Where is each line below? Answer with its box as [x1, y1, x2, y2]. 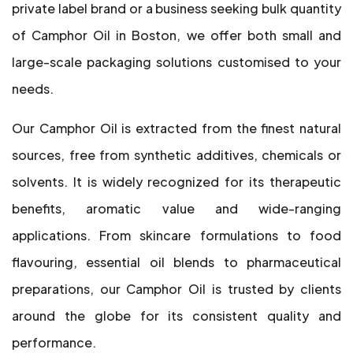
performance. [12, 334, 96, 351]
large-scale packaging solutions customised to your [12, 54, 341, 70]
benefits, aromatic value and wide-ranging [12, 200, 341, 217]
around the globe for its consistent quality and [12, 307, 341, 324]
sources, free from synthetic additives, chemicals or [12, 147, 341, 163]
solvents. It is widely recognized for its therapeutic [12, 173, 341, 190]
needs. [12, 80, 54, 97]
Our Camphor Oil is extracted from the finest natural [12, 120, 341, 136]
